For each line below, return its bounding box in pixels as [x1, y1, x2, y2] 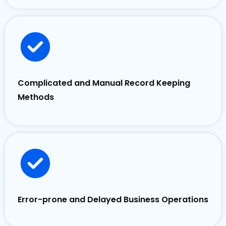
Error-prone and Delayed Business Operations [18, 194, 208, 206]
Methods [18, 91, 54, 103]
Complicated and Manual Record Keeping [18, 77, 190, 89]
